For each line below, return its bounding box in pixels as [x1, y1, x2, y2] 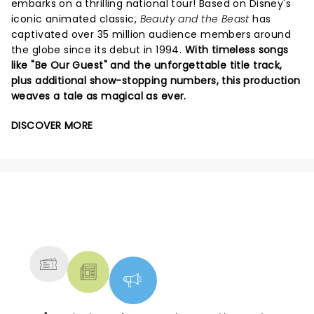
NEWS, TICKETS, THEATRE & [44, 205, 259, 228]
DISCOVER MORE [11, 118, 93, 132]
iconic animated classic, [11, 11, 140, 26]
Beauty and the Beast [139, 11, 250, 26]
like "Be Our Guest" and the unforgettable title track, [11, 57, 282, 72]
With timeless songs [182, 42, 289, 57]
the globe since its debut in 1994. [11, 42, 182, 57]
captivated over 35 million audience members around [11, 27, 292, 41]
